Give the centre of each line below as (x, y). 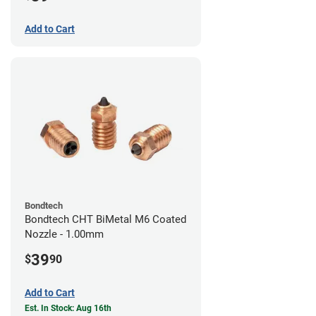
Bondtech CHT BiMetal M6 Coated (105, 220)
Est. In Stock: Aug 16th (68, 309)
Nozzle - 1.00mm (64, 235)
